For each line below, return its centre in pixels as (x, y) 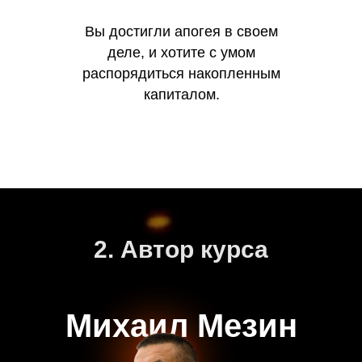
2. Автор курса (181, 249)
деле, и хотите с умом (181, 53)
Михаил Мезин (181, 326)
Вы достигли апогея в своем (181, 32)
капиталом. (181, 95)
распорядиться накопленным (181, 74)
